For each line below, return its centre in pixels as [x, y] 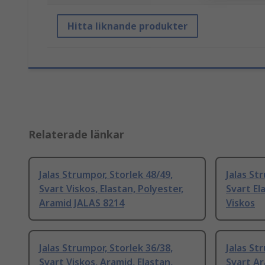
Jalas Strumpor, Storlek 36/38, [106, 248]
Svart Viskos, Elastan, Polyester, [111, 189]
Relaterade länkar [76, 135]
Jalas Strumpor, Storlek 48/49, [106, 175]
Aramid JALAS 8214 [82, 203]
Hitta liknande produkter [127, 26]
